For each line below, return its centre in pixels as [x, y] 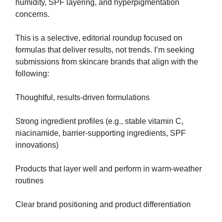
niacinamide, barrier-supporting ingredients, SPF [101, 133]
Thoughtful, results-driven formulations [83, 98]
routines [29, 181]
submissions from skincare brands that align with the [107, 62]
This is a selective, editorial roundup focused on [99, 38]
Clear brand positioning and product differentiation [103, 205]
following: [32, 74]
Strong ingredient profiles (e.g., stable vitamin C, [99, 121]
